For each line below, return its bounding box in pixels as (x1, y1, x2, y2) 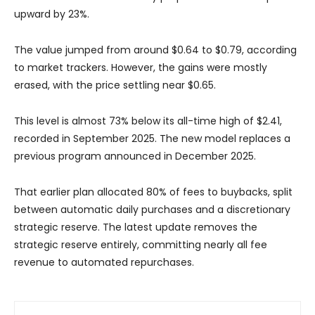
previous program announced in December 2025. (14, 149, 256, 164)
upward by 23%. (14, 7, 89, 22)
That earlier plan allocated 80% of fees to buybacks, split (14, 185, 292, 200)
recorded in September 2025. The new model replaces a (14, 131, 290, 146)
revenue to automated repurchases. (14, 255, 194, 270)
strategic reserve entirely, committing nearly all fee (14, 238, 267, 252)
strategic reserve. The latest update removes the (14, 220, 257, 235)
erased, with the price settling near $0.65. (14, 78, 216, 93)
